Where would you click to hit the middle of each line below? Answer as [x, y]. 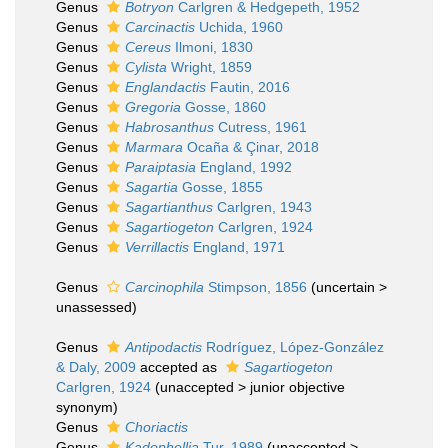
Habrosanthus [169, 127]
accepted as [178, 367]
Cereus [148, 47]
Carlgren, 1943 [262, 207]
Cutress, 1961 [260, 127]
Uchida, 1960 [239, 27]
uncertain [345, 287]
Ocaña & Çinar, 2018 [251, 147]
